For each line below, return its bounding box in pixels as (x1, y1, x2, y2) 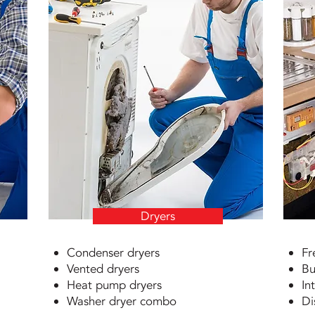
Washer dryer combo (66, 293, 176, 309)
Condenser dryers (66, 245, 160, 261)
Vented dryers (66, 261, 139, 277)
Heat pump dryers (66, 277, 162, 293)
